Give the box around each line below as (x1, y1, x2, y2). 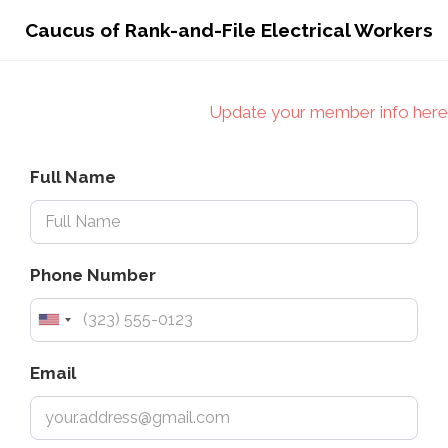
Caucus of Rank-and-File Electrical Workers (25, 18, 433, 41)
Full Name (30, 166, 116, 187)
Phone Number (30, 264, 156, 285)
